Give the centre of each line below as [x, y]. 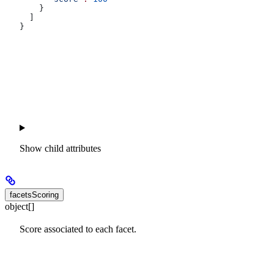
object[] [20, 207]
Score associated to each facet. [78, 229]
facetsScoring [34, 195]
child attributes [73, 149]
